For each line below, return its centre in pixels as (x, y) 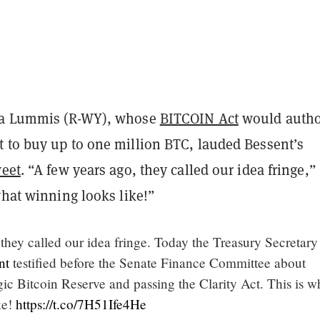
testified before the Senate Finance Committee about (157, 262)
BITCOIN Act (199, 118)
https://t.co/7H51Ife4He (81, 304)
